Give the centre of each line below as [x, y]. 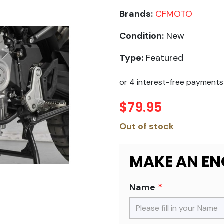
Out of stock [147, 126]
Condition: [142, 36]
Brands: [136, 14]
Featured [163, 58]
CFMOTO [174, 14]
